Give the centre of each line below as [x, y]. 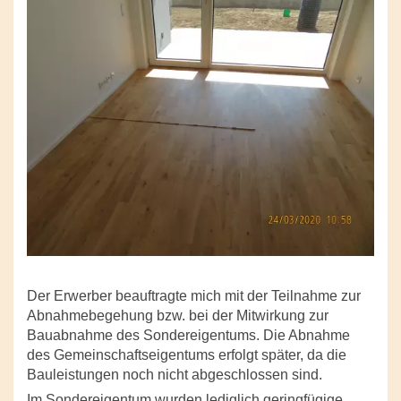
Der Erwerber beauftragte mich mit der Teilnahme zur [194, 296]
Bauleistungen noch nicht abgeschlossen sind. [175, 375]
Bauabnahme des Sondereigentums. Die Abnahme [188, 336]
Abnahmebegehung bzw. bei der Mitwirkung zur [178, 316]
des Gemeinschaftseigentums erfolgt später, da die [187, 355]
